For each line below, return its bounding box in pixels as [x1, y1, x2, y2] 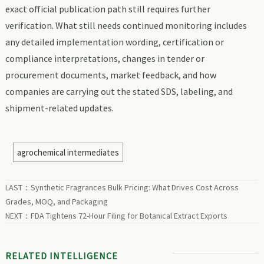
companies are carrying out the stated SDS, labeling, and [5, 85, 233, 97]
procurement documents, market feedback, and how [5, 68, 216, 81]
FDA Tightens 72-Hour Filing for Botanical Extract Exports [30, 210, 227, 221]
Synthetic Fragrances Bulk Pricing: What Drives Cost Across [30, 181, 239, 193]
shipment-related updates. [5, 101, 114, 114]
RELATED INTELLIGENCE [5, 250, 118, 262]
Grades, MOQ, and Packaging [5, 196, 108, 207]
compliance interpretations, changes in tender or [5, 52, 204, 64]
